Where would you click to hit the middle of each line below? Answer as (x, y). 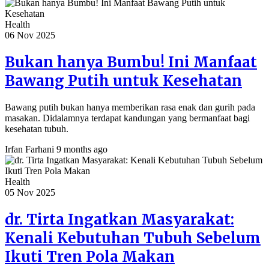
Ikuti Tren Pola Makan (90, 256)
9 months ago (82, 149)
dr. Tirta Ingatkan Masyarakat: (119, 219)
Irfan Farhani (29, 149)
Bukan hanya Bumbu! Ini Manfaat (131, 62)
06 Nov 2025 (30, 35)
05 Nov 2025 (30, 192)
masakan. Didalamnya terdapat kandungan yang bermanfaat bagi (127, 118)
